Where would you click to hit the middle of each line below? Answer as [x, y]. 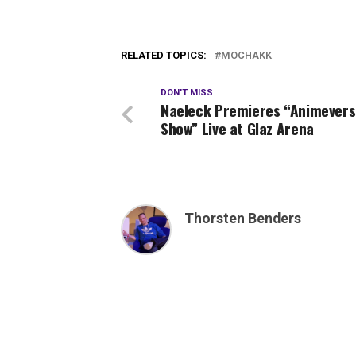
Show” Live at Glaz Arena [237, 129]
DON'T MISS [187, 93]
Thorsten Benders [243, 219]
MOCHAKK [246, 56]
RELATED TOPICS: [164, 56]
